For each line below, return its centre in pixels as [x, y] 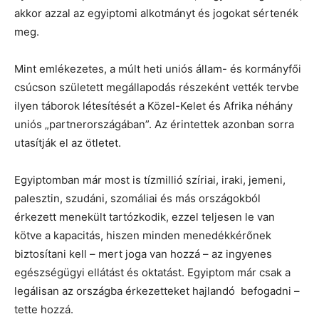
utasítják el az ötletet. [68, 143]
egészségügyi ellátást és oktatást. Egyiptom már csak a [152, 272]
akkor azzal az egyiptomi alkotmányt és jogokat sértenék [156, 13]
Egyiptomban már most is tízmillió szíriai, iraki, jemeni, [150, 180]
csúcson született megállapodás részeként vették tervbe [157, 87]
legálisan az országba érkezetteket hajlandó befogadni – [157, 291]
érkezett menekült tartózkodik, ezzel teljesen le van [145, 217]
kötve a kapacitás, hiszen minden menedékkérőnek [143, 235]
